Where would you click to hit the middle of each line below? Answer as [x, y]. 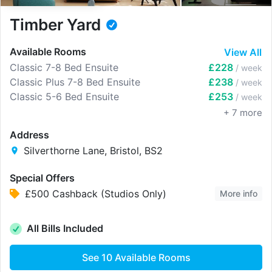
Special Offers [42, 178]
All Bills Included [65, 229]
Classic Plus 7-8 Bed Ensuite [75, 82]
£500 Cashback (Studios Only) [96, 193]
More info [239, 193]
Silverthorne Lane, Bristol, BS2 [93, 150]
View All [243, 52]
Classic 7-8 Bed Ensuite [64, 67]
